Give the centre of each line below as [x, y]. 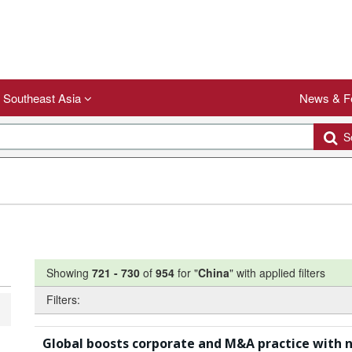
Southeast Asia [44, 98]
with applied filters [281, 273]
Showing [69, 273]
